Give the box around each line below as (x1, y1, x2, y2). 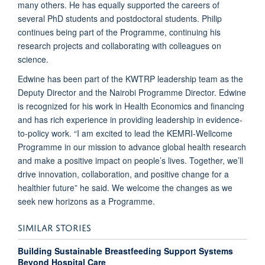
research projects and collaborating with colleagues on (18, 39, 221, 51)
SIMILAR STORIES (18, 219, 91, 234)
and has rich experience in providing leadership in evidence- (18, 113, 243, 125)
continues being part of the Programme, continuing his (18, 25, 221, 38)
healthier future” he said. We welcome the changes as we (18, 181, 232, 193)
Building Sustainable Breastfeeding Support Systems (18, 244, 233, 257)
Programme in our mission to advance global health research (18, 140, 246, 153)
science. (18, 53, 49, 65)
